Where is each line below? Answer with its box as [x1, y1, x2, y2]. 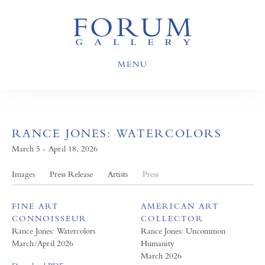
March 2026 [140, 251, 182, 260]
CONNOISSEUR [12, 214, 87, 223]
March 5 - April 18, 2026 [12, 144, 98, 153]
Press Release [50, 169, 93, 179]
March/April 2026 [12, 238, 73, 248]
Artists [108, 169, 128, 179]
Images [12, 169, 35, 179]
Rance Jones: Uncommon [140, 226, 225, 235]
